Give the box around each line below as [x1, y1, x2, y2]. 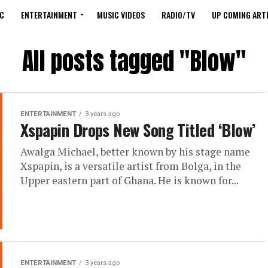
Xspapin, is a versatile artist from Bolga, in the [20, 159, 241, 173]
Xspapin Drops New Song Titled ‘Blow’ [20, 118, 255, 142]
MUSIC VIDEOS [97, 8, 145, 21]
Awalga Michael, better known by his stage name [20, 145, 250, 159]
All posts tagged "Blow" [22, 43, 246, 79]
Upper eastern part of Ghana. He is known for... [20, 173, 239, 187]
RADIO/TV [162, 8, 195, 21]
